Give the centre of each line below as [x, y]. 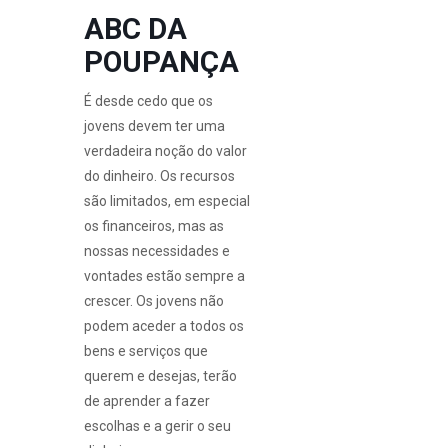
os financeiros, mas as [154, 225]
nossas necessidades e [157, 250]
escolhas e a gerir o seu [157, 425]
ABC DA [135, 28]
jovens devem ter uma [154, 125]
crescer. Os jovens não [154, 300]
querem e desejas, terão [160, 375]
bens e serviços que [146, 350]
